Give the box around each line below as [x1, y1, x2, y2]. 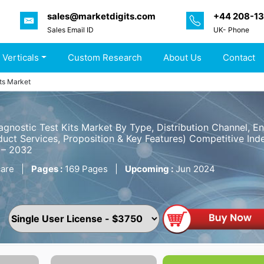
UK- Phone [213, 25, 249, 34]
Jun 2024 [173, 163, 215, 175]
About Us [163, 52, 202, 64]
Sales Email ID [47, 25, 94, 34]
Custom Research [68, 52, 143, 64]
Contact [223, 52, 256, 64]
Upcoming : [125, 163, 173, 175]
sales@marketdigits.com [47, 10, 156, 22]
